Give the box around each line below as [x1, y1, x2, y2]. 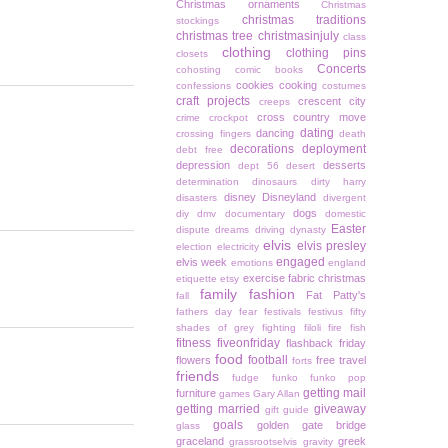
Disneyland [262, 191, 317, 204]
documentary [224, 208, 285, 220]
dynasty [289, 224, 326, 236]
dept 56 [237, 160, 279, 172]
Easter [331, 222, 366, 237]
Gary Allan [253, 388, 300, 400]
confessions [176, 80, 231, 92]
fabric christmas [287, 272, 366, 285]
